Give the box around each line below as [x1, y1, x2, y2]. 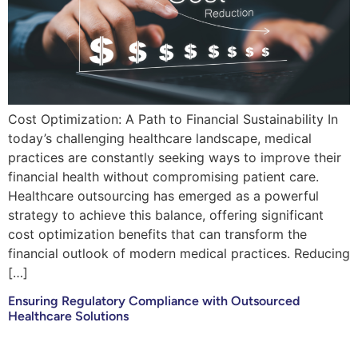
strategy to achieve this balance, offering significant [8, 206, 324, 223]
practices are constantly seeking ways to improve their [8, 149, 341, 165]
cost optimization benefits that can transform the [8, 225, 307, 242]
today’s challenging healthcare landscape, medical [8, 129, 312, 146]
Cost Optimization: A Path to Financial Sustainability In [8, 110, 338, 127]
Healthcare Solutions [8, 308, 129, 324]
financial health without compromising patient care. [8, 168, 319, 185]
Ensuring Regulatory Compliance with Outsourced [8, 293, 300, 309]
